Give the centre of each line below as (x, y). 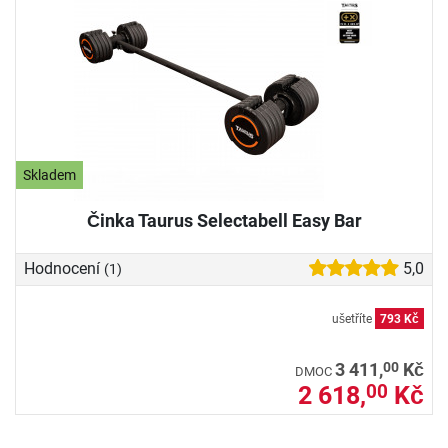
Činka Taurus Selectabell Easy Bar (224, 221)
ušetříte (353, 318)
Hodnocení (64, 269)
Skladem (50, 175)
